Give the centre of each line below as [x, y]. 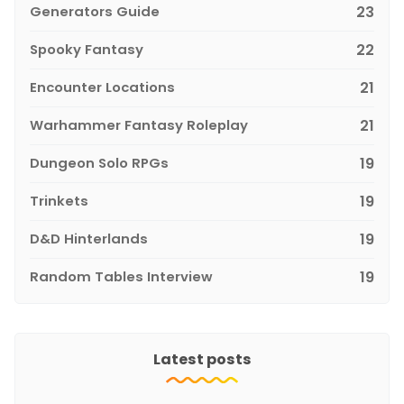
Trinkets [59, 200]
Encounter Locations [102, 87]
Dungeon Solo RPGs [99, 162]
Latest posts [202, 359]
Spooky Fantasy [87, 49]
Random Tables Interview [121, 276]
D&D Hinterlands [89, 238]
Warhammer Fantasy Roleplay [139, 124]
